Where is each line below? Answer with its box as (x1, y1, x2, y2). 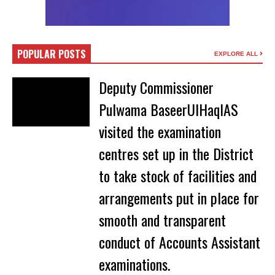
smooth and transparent (98, 209, 226, 231)
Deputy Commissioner (98, 76, 214, 99)
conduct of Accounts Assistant (98, 231, 260, 254)
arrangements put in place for (98, 187, 259, 209)
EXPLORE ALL (214, 50, 260, 58)
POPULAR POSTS (17, 47, 86, 62)
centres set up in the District (98, 142, 254, 165)
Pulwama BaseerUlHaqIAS (98, 98, 238, 121)
